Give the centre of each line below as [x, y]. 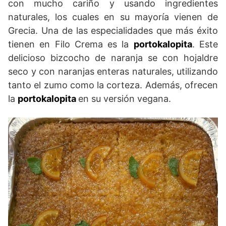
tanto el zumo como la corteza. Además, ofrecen [113, 85]
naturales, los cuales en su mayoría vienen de [113, 17]
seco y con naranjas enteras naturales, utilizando [113, 72]
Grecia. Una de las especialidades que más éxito [113, 31]
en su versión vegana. [125, 99]
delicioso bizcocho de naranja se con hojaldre [113, 58]
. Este [205, 44]
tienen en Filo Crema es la [71, 44]
